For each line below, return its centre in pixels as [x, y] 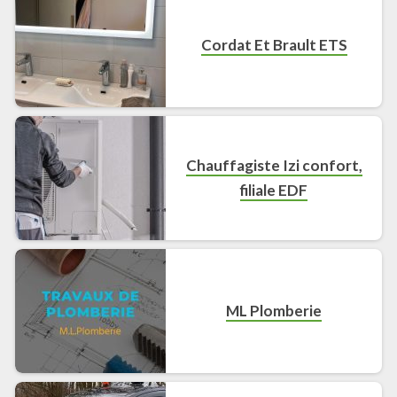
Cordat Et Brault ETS [274, 44]
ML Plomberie [274, 310]
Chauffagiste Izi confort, [274, 165]
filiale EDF [274, 190]
